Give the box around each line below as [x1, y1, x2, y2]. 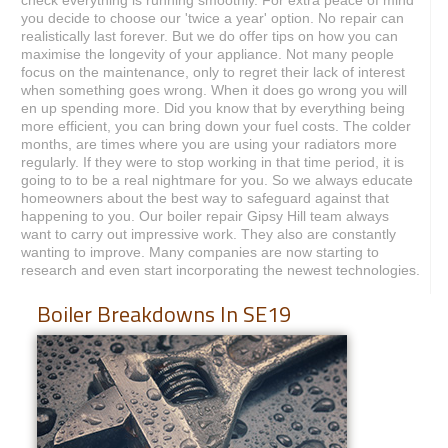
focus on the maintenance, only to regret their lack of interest [21, 63, 405, 80]
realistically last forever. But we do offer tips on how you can [21, 27, 398, 44]
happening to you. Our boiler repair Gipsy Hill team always [21, 207, 389, 224]
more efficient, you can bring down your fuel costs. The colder [21, 117, 411, 134]
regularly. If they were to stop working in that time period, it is [21, 153, 404, 170]
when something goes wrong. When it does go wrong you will [21, 81, 407, 98]
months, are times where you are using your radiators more [21, 135, 397, 152]
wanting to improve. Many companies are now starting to [21, 243, 379, 260]
